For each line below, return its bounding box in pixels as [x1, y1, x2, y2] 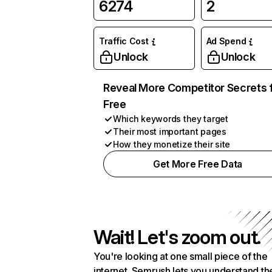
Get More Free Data [152, 158, 243, 170]
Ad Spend [206, 36, 246, 46]
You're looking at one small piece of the [93, 250, 268, 262]
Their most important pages [113, 126, 226, 137]
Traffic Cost [99, 36, 149, 46]
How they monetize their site [113, 139, 231, 149]
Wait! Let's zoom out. [93, 225, 261, 249]
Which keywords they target [113, 114, 228, 124]
